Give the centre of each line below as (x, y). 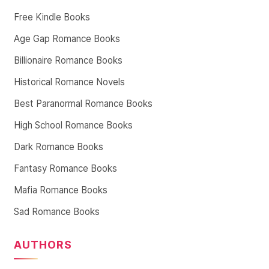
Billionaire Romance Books (68, 60)
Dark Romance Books (59, 147)
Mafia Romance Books (61, 190)
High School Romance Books (73, 125)
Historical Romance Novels (69, 82)
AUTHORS (43, 244)
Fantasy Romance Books (65, 168)
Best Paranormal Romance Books (83, 103)
